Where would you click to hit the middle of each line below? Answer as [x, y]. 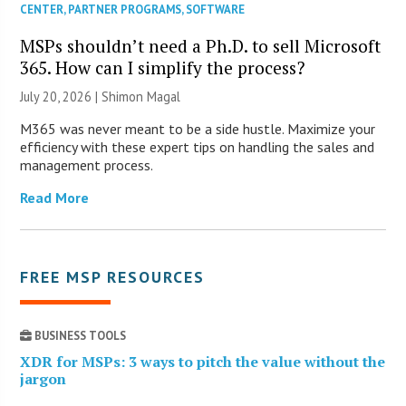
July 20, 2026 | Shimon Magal [101, 96]
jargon [43, 378]
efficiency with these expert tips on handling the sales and [198, 146]
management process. [87, 164]
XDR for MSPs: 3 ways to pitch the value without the [203, 361]
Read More [55, 197]
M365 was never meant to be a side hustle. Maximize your [198, 128]
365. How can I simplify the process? [163, 67]
